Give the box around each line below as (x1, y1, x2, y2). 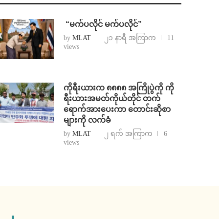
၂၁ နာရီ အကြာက (104, 34, 156, 42)
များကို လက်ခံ (64, 116, 111, 125)
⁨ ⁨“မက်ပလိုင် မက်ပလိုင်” (64, 20, 142, 29)
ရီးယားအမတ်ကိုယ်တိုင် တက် (64, 94, 161, 103)
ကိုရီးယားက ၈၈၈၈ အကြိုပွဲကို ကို (64, 84, 175, 92)
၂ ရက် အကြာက (104, 130, 153, 138)
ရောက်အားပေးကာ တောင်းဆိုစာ (64, 105, 171, 114)
